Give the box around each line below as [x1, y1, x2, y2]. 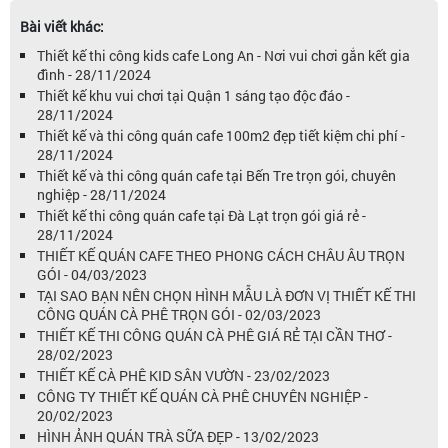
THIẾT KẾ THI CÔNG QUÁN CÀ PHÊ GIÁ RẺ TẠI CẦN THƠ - [37, 326, 392, 345]
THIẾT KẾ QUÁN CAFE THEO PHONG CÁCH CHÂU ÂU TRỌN [37, 246, 405, 265]
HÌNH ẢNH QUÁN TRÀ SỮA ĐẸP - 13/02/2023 [37, 427, 319, 446]
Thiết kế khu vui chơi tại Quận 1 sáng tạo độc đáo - [37, 86, 350, 105]
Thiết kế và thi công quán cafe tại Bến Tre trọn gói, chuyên [37, 166, 396, 185]
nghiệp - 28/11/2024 [37, 185, 166, 204]
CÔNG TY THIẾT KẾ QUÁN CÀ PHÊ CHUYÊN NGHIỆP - [37, 387, 368, 406]
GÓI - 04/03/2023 [37, 265, 147, 284]
